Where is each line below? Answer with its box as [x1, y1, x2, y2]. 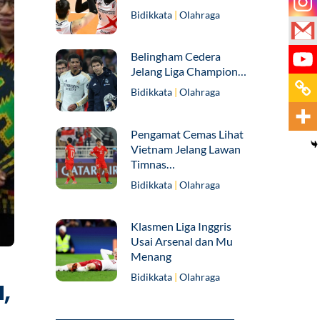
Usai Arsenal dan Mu [131, 234, 234, 249]
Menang [131, 249, 172, 264]
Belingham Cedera [131, 49, 221, 64]
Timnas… [131, 156, 176, 171]
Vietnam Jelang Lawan [131, 141, 241, 156]
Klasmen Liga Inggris [131, 219, 232, 234]
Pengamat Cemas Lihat [131, 126, 244, 141]
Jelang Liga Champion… [131, 64, 247, 79]
